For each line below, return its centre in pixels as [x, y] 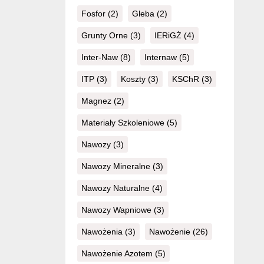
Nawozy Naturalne [115, 188]
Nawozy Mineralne [115, 166]
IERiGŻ [168, 36]
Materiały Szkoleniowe [123, 123]
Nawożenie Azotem [117, 254]
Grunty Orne [104, 36]
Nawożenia [102, 232]
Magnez [96, 101]
